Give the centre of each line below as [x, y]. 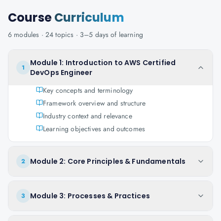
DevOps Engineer [61, 73]
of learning [126, 35]
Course [31, 18]
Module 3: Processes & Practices [90, 196]
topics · [67, 35]
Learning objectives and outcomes [94, 129]
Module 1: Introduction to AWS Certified [103, 63]
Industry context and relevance [88, 116]
